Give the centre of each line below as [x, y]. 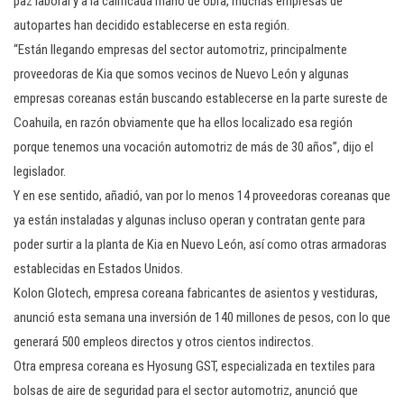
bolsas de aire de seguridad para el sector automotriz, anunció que [186, 390]
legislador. [40, 171]
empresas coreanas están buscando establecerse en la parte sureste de [201, 98]
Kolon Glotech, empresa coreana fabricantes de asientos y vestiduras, [196, 293]
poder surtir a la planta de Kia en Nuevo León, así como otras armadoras [200, 244]
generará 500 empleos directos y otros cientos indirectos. [164, 342]
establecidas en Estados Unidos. [98, 269]
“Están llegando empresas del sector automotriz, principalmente [180, 50]
